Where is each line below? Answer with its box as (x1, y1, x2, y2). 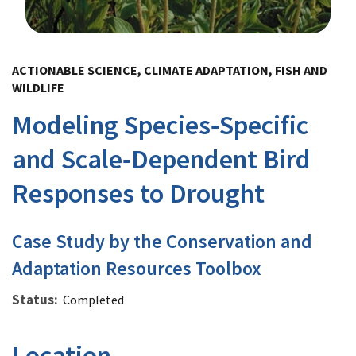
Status (12, 290, 54, 308)
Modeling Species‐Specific (12, 107, 308, 141)
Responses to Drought (12, 176, 265, 210)
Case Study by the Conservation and (12, 228, 312, 253)
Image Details (33, 38, 98, 52)
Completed (63, 291, 124, 308)
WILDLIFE (12, 79, 64, 95)
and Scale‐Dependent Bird (12, 141, 311, 176)
